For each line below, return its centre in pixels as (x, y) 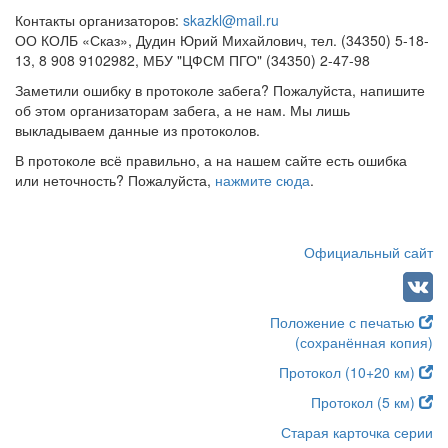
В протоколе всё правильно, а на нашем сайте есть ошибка (211, 160)
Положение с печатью (344, 322)
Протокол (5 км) (365, 402)
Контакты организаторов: (99, 20)
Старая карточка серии (357, 432)
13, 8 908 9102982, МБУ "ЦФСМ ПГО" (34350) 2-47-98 (192, 60)
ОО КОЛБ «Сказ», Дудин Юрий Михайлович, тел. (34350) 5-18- (222, 40)
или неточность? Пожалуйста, (115, 180)
